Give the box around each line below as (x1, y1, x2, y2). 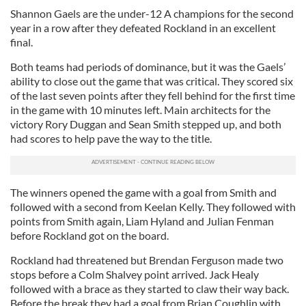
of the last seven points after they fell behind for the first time (10, 89, 295, 102)
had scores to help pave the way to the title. (10, 132, 214, 145)
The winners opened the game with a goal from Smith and (10, 186, 277, 199)
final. (10, 36, 35, 48)
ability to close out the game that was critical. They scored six (10, 74, 293, 87)
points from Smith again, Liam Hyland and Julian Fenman (10, 214, 274, 227)
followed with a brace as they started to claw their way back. (10, 282, 289, 295)
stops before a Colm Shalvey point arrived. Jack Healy (10, 268, 259, 281)
